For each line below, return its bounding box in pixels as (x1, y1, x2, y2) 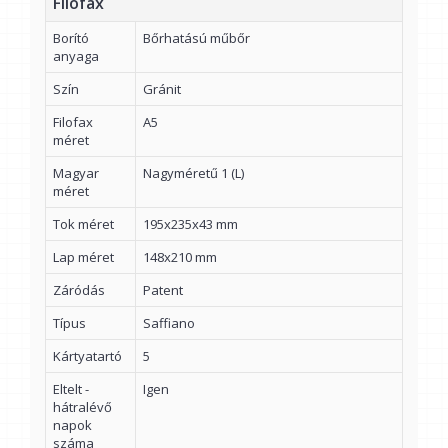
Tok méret (53, 215, 114, 234)
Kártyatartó (53, 347, 122, 366)
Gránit (143, 80, 181, 99)
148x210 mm (143, 248, 217, 267)
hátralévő (53, 398, 112, 417)
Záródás (53, 281, 105, 300)
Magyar (53, 164, 99, 183)
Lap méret (53, 248, 114, 267)
